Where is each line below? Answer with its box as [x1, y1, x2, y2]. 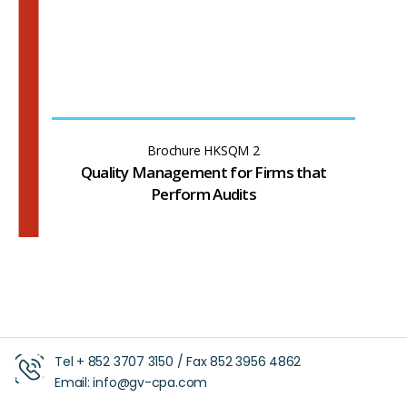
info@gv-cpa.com [93, 372, 208, 392]
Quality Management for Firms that [80, 161, 327, 183]
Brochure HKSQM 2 [147, 141, 260, 159]
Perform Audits [150, 183, 257, 204]
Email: [55, 372, 94, 392]
